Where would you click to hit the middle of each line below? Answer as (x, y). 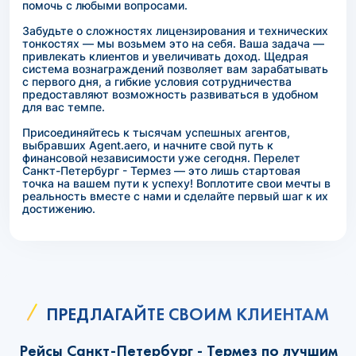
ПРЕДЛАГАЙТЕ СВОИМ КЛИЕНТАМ (188, 314)
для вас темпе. (64, 107)
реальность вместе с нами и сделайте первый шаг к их (175, 196)
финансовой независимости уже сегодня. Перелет (161, 158)
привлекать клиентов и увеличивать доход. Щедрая (165, 56)
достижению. (59, 209)
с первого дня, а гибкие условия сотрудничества (157, 81)
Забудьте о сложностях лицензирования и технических (175, 31)
